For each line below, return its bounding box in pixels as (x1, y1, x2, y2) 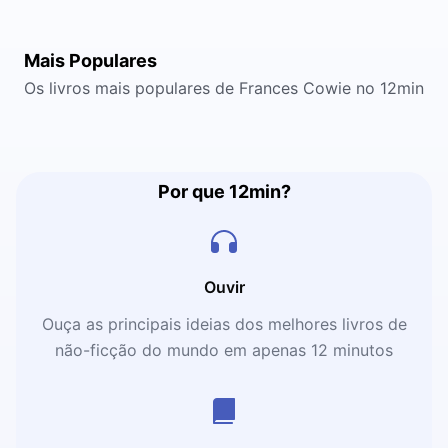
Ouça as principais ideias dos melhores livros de (41, 314, 407, 334)
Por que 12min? (157, 181, 291, 202)
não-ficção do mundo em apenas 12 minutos (55, 340, 393, 360)
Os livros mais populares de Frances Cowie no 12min (24, 78, 424, 98)
